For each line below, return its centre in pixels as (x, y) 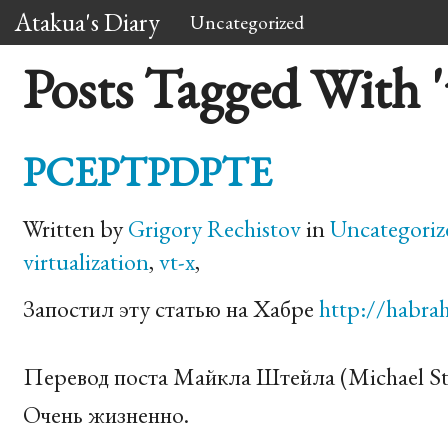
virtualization (85, 261)
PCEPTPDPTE (147, 171)
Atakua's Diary (87, 22)
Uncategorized (247, 22)
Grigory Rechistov (214, 228)
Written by (75, 228)
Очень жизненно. (105, 414)
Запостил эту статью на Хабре (170, 308)
